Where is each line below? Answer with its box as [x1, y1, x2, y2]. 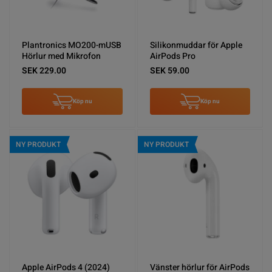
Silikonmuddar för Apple [149, 38, 242, 52]
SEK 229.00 [22, 64, 66, 77]
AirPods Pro [149, 49, 195, 63]
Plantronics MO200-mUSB [22, 38, 121, 52]
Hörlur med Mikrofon [22, 49, 101, 63]
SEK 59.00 [149, 64, 189, 77]
